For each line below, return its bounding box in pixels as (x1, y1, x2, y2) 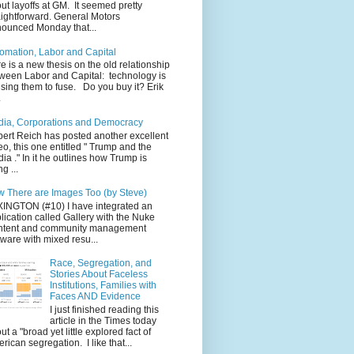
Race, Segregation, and (49, 258, 152, 269)
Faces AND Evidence (49, 291, 141, 303)
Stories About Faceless (49, 269, 148, 281)
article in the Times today (49, 314, 156, 326)
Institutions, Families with (49, 280, 156, 292)
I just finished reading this (49, 303, 159, 315)
